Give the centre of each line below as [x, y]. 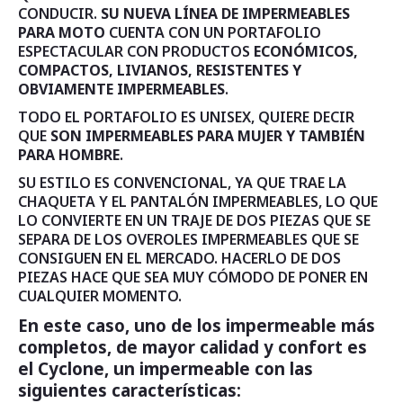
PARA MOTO [62, 32]
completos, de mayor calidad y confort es [193, 347]
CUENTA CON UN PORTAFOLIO [213, 32]
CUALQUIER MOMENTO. [100, 296]
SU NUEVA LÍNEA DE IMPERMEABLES [225, 13]
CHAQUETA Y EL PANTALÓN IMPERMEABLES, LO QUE [198, 201]
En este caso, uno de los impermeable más [197, 325]
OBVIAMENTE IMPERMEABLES [121, 89]
